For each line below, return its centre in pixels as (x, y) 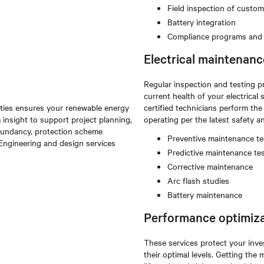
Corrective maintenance (210, 166)
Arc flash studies (198, 180)
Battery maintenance (205, 194)
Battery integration (202, 22)
